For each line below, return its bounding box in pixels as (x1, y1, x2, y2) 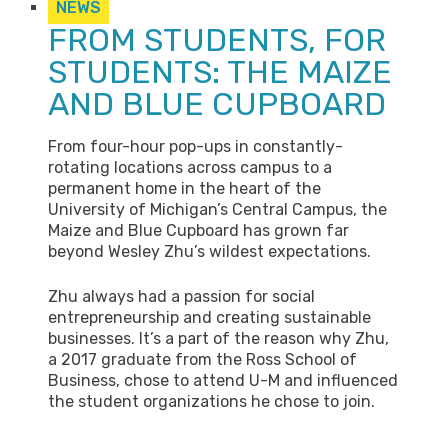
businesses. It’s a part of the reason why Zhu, (48, 329, 389, 348)
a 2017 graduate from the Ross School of (48, 350, 357, 369)
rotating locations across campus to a (48, 158, 332, 177)
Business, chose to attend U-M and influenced (48, 371, 398, 390)
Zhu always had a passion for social (48, 287, 315, 306)
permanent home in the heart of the (48, 179, 321, 198)
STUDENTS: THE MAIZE (48, 53, 392, 91)
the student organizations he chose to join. (48, 392, 375, 411)
